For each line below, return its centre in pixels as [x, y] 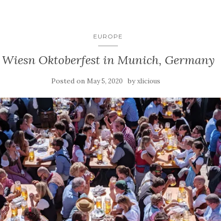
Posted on [69, 81]
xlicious [148, 81]
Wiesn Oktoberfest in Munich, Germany [108, 60]
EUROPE [108, 37]
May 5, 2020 [105, 81]
